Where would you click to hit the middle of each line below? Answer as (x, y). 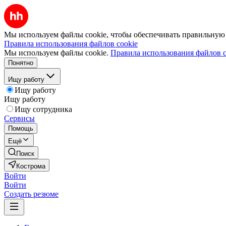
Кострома (31, 166)
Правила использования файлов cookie (71, 44)
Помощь (21, 128)
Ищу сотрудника (43, 109)
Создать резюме (31, 194)
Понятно (21, 63)
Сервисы (19, 118)
